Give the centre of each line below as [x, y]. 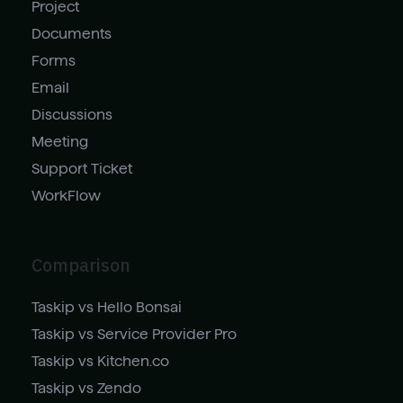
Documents [72, 33]
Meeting [60, 141]
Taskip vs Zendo [86, 388]
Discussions [72, 114]
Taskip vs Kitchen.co [100, 361]
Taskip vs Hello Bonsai [107, 307]
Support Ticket [82, 168]
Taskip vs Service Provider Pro [134, 334]
